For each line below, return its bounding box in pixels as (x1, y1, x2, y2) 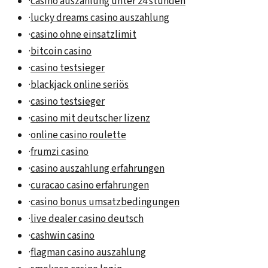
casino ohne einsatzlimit (31, 28, 136, 42)
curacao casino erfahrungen (31, 178, 149, 193)
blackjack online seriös (31, 78, 129, 93)
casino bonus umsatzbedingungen (31, 195, 179, 210)
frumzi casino (31, 145, 89, 160)
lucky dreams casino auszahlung (31, 11, 169, 26)
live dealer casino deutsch (31, 212, 144, 227)
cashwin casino (31, 229, 95, 243)
